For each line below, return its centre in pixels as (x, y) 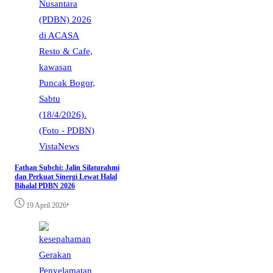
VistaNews (59, 146)
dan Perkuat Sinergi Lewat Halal (66, 177)
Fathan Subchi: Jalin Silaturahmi (67, 168)
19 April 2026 (46, 206)
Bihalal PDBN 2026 (45, 186)
